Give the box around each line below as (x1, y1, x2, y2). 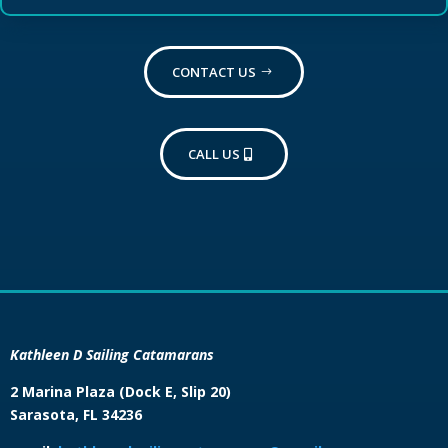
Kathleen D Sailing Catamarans (10, 344, 214, 364)
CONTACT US (171, 62, 256, 81)
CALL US (187, 144, 240, 163)
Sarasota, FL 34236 (10, 404, 142, 424)
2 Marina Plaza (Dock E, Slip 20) (10, 381, 231, 401)
